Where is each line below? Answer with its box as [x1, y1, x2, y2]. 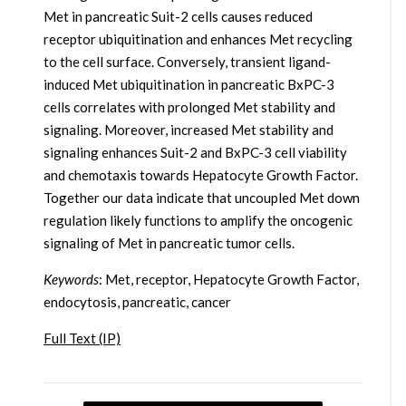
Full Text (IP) [43, 330, 121, 347]
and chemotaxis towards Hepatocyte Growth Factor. [43, 167, 358, 184]
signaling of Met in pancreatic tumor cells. [43, 235, 295, 252]
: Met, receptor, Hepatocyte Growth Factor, [98, 271, 359, 288]
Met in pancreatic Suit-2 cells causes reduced [43, 8, 313, 25]
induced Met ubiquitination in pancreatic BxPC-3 [43, 76, 334, 93]
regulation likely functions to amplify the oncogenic [43, 212, 353, 229]
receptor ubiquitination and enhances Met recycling [43, 31, 353, 48]
